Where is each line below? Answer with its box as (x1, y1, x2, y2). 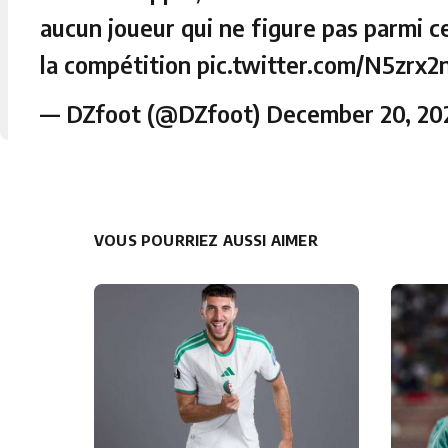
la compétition (40, 49, 197, 79)
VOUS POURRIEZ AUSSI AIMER (94, 231, 318, 249)
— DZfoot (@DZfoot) (40, 98, 266, 128)
